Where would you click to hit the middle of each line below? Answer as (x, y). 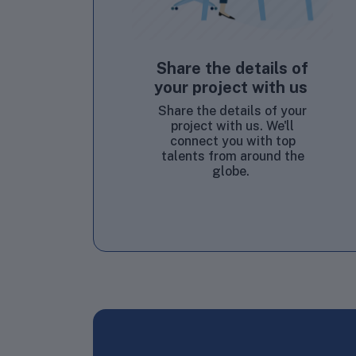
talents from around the (232, 156)
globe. (233, 171)
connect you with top (232, 141)
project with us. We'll (233, 126)
